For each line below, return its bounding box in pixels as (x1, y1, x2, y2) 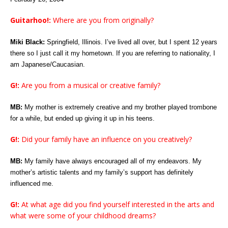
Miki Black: (10, 38, 45, 46)
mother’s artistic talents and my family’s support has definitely (10, 168, 193, 176)
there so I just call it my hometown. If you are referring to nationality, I (10, 49, 215, 57)
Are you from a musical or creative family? (19, 80, 160, 90)
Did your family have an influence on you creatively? (19, 134, 192, 144)
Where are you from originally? (51, 15, 154, 25)
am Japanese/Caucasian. (10, 61, 85, 68)
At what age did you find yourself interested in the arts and (19, 199, 214, 209)
